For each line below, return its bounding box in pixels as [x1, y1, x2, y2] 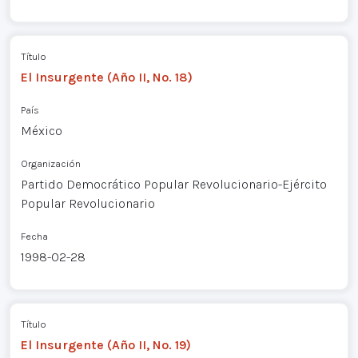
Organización [20, 157, 81, 169]
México [20, 122, 62, 138]
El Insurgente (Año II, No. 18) [20, 69, 193, 85]
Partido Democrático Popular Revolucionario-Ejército [20, 176, 327, 192]
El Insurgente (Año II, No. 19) [20, 337, 191, 353]
